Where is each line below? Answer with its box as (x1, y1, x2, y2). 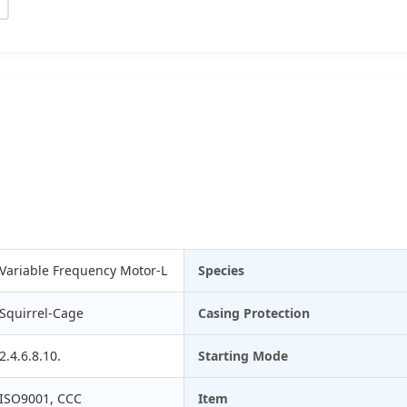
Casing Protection (198, 303, 310, 322)
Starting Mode (198, 346, 288, 364)
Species (198, 261, 244, 279)
